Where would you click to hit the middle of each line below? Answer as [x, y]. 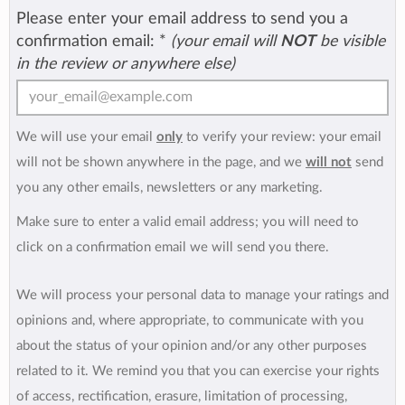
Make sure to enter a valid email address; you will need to [188, 221]
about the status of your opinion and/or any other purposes [192, 345]
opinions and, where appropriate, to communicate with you [190, 320]
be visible [350, 41]
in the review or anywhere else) [126, 63]
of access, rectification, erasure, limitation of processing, [182, 396]
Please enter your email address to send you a [182, 18]
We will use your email [86, 137]
